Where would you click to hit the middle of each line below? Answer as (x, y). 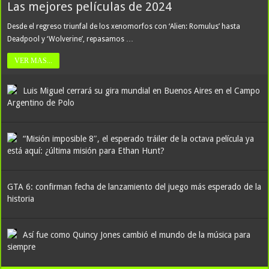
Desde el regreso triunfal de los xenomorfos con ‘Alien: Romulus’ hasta (124, 26)
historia (21, 199)
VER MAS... (34, 61)
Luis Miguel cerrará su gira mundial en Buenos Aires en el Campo (142, 91)
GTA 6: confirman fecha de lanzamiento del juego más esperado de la (134, 187)
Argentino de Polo (41, 103)
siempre (22, 247)
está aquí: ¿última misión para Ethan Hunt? (86, 151)
